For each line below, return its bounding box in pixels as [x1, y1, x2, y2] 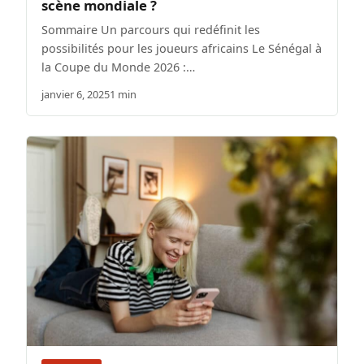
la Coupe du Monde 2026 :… [41, 59, 195, 76]
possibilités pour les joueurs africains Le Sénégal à [41, 41, 322, 57]
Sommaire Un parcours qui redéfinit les [41, 22, 260, 38]
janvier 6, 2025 [41, 87, 110, 102]
